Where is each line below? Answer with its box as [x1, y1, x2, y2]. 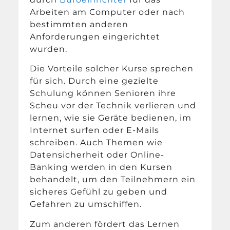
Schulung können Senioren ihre [30, 88, 177, 99]
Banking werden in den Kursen [30, 162, 173, 172]
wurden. [30, 44, 68, 54]
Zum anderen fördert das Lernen [30, 219, 180, 229]
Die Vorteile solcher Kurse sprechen [30, 64, 194, 74]
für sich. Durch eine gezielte [30, 76, 159, 86]
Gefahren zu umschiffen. [30, 199, 142, 209]
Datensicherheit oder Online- [30, 150, 165, 160]
